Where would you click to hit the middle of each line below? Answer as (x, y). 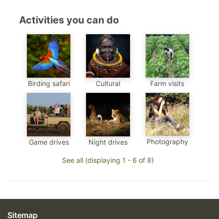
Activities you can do (69, 20)
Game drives (49, 142)
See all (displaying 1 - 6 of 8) (108, 160)
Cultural (108, 83)
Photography (167, 142)
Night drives (108, 142)
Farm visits (167, 83)
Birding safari (49, 83)
